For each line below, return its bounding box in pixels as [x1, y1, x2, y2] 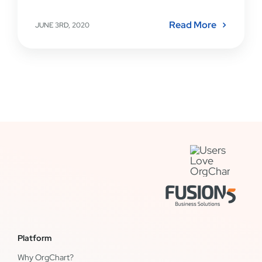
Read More [169, 19, 217, 32]
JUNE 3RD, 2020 [35, 20, 89, 30]
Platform [17, 232, 51, 243]
